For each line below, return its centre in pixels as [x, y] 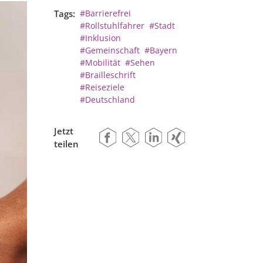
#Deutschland [107, 100]
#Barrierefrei [105, 14]
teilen [66, 144]
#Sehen [140, 63]
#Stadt [162, 26]
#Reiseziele [102, 87]
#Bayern [161, 50]
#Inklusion [100, 38]
